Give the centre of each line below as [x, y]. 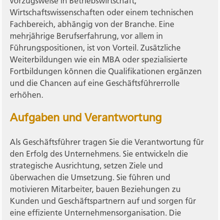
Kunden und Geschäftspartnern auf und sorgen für [103, 201]
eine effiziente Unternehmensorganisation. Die [96, 212]
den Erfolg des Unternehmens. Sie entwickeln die [99, 153]
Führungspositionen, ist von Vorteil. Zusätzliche [96, 47]
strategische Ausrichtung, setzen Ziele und [87, 165]
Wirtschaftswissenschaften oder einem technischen [102, 12]
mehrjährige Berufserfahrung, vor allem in [87, 36]
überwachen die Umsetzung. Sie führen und [90, 177]
